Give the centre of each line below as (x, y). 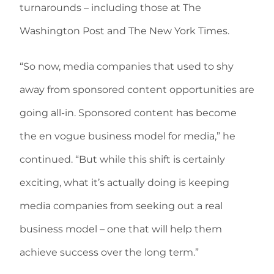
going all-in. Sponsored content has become (128, 113)
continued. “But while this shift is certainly (122, 159)
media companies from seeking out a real (121, 206)
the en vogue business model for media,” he (128, 136)
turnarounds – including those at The (110, 8)
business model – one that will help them (121, 229)
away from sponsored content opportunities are (137, 90)
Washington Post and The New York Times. (124, 31)
